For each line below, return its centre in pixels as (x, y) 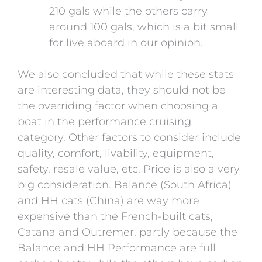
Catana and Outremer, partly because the (127, 232)
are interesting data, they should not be (122, 90)
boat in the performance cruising (104, 121)
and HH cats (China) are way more (108, 200)
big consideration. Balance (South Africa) (125, 185)
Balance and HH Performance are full (117, 248)
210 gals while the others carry (128, 11)
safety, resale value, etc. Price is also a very (129, 169)
